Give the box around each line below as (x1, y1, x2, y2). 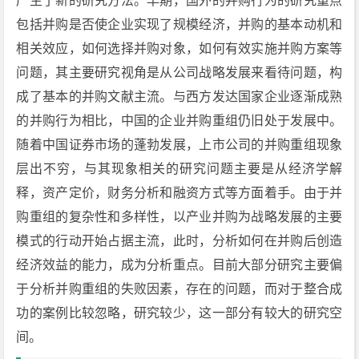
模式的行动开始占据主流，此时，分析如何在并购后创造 (16, 234, 343, 248)
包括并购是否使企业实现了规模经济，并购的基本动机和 (16, 18, 343, 31)
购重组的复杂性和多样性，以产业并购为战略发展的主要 (16, 210, 343, 224)
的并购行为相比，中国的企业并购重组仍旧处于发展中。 (16, 114, 343, 127)
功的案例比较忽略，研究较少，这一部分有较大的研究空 (16, 306, 343, 320)
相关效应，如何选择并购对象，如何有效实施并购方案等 (16, 42, 343, 55)
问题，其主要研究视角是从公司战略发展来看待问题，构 (16, 66, 343, 79)
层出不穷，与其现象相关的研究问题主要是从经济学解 (16, 162, 343, 175)
